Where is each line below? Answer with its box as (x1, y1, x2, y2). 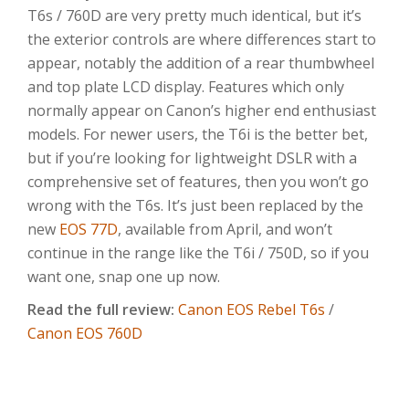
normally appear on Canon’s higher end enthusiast (27, 100, 376, 121)
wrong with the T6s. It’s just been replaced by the (27, 194, 363, 215)
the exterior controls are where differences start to (27, 28, 376, 49)
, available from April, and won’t (118, 218, 332, 239)
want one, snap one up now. (27, 266, 220, 287)
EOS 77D (59, 218, 118, 239)
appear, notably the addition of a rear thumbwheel (27, 52, 374, 73)
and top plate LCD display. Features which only (27, 76, 344, 97)
